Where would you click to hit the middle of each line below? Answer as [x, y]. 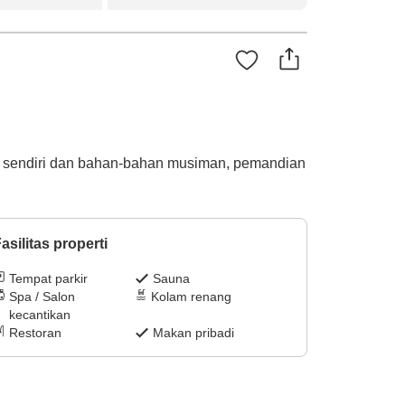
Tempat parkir [48, 279]
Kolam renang [192, 297]
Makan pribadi [194, 333]
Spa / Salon [42, 297]
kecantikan [39, 315]
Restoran [35, 333]
